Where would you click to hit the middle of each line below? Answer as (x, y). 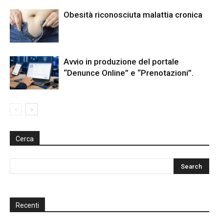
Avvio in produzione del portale (121, 61)
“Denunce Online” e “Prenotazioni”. (129, 73)
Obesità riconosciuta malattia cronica (133, 14)
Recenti (27, 205)
